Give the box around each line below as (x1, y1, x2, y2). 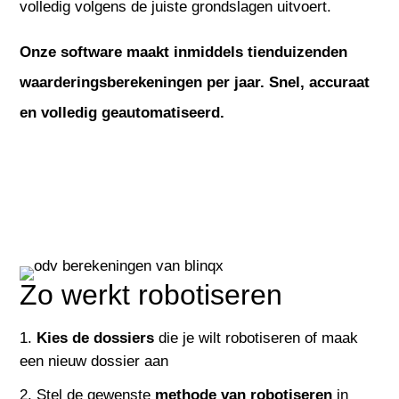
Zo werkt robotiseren (20, 278, 283, 311)
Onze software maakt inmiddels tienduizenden (20, 43, 348, 61)
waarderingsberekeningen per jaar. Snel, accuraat (20, 73, 370, 91)
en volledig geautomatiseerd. (20, 103, 225, 121)
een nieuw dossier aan (20, 352, 169, 370)
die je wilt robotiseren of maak (154, 329, 359, 346)
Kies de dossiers (37, 329, 155, 346)
